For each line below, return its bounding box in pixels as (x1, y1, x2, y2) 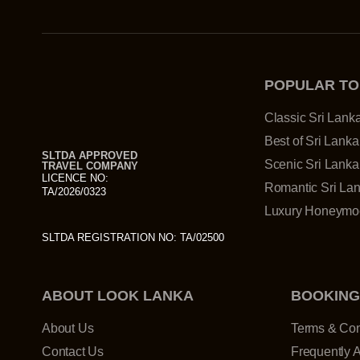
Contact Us (42, 345, 104, 358)
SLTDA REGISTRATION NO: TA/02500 (42, 231, 224, 243)
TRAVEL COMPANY (42, 160, 138, 172)
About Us (42, 321, 94, 335)
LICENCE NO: (42, 172, 108, 184)
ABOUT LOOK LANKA (42, 288, 194, 304)
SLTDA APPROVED (42, 149, 137, 162)
